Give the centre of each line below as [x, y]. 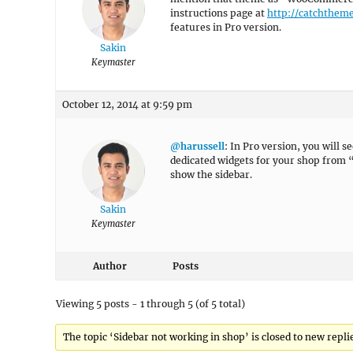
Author [110, 266]
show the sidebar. [211, 175]
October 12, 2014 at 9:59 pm [127, 104]
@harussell [197, 146]
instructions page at [219, 13]
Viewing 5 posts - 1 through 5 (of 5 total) [150, 304]
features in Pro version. [226, 27]
